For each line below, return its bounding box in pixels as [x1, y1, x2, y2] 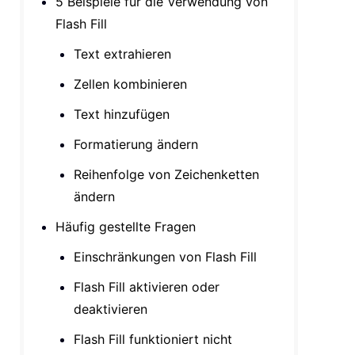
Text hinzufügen [74, 106, 170, 122]
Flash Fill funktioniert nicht [74, 331, 233, 347]
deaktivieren [74, 301, 148, 317]
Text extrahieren [74, 46, 172, 62]
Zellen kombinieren [74, 76, 188, 92]
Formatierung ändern [74, 136, 199, 152]
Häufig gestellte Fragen [55, 219, 197, 235]
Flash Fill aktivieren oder [74, 279, 220, 295]
